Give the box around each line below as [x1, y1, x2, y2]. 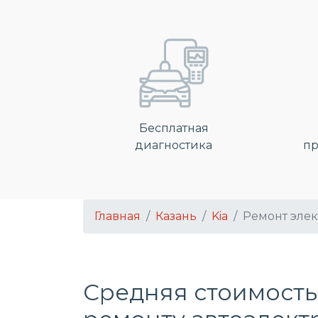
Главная [94, 209, 141, 223]
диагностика [135, 138, 212, 152]
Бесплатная [138, 121, 209, 135]
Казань [155, 209, 197, 223]
